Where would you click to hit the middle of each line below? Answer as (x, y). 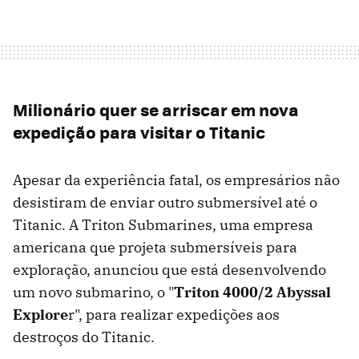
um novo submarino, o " (93, 292)
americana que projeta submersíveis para (155, 247)
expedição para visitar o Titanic (139, 131)
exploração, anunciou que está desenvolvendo (169, 269)
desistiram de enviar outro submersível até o (165, 202)
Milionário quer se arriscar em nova (156, 109)
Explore (40, 314)
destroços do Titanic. (84, 337)
